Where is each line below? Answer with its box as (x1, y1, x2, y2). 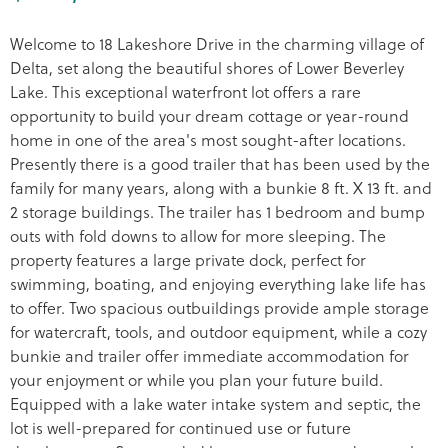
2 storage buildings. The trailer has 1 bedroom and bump (10, 200, 425, 224)
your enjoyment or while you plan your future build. (10, 368, 383, 392)
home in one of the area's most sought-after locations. (10, 128, 406, 152)
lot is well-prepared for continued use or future (10, 416, 351, 440)
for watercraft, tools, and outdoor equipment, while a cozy (10, 320, 427, 344)
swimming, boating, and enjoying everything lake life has (10, 272, 426, 296)
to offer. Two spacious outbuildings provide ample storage (10, 296, 429, 320)
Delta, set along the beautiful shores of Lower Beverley (10, 56, 404, 80)
